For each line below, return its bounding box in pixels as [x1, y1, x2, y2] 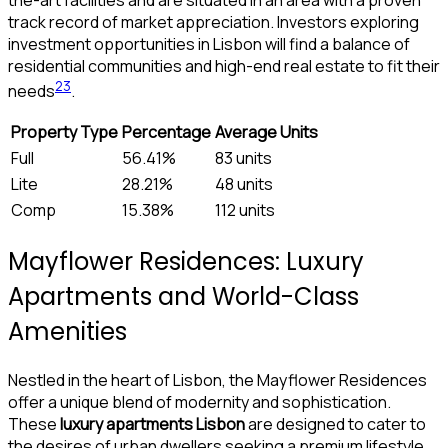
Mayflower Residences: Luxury [8, 244, 364, 278]
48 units [215, 173, 273, 196]
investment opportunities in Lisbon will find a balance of [8, 32, 410, 55]
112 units [215, 199, 275, 222]
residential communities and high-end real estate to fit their [8, 54, 440, 77]
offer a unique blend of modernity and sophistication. [8, 390, 391, 413]
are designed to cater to [245, 412, 426, 435]
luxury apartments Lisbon [60, 412, 245, 435]
